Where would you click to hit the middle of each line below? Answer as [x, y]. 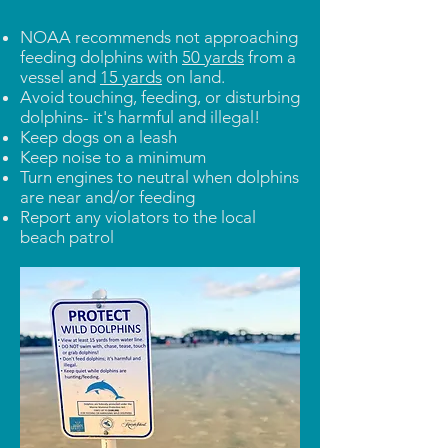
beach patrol [67, 237]
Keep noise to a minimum [113, 157]
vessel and [60, 77]
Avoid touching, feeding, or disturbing [160, 97]
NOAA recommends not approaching [159, 37]
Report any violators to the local [138, 217]
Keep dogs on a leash [100, 137]
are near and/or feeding [107, 197]
